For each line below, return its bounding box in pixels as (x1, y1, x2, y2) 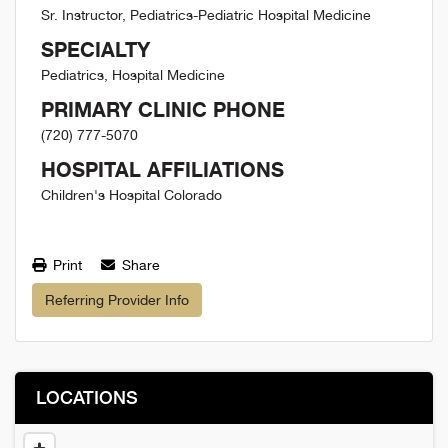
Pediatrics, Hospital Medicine (41, 67, 225, 83)
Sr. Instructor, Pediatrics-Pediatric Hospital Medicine (41, 7, 371, 23)
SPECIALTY (41, 37, 150, 62)
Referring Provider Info (45, 291, 189, 308)
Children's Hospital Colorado (41, 187, 222, 203)
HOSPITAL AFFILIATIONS (41, 157, 284, 182)
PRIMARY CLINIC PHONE (41, 97, 285, 122)
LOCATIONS (36, 386, 138, 408)
